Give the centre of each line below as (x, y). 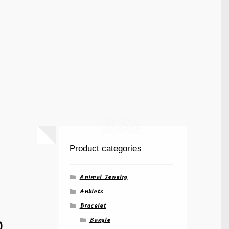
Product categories (106, 149)
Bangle (100, 220)
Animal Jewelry (104, 177)
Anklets (91, 192)
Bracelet (93, 206)
